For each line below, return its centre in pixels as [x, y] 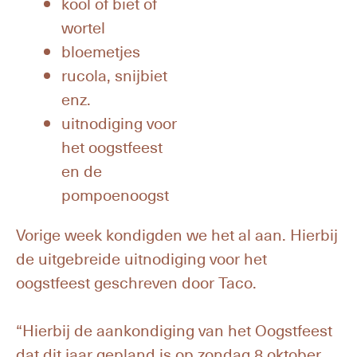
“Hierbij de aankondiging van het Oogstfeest [174, 330]
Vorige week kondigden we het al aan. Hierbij [177, 234]
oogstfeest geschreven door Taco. [136, 282]
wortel [83, 27]
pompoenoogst [115, 194]
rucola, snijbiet [114, 75]
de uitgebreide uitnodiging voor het [141, 258]
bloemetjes [101, 51]
